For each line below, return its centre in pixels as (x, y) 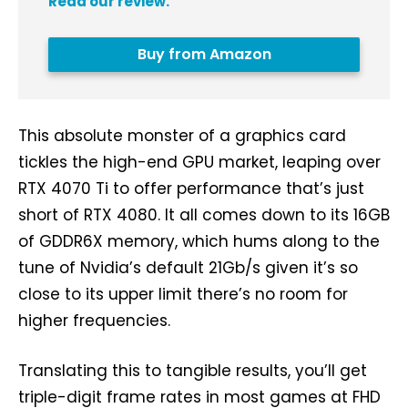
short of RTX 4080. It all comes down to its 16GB (204, 215)
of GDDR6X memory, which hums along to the (199, 241)
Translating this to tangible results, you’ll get (193, 371)
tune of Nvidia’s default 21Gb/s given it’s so (188, 268)
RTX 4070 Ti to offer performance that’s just (191, 189)
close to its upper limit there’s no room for (183, 294)
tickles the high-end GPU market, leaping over (199, 162)
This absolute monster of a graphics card (182, 136)
